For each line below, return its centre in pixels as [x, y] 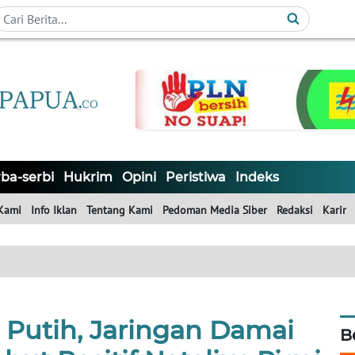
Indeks [257, 177]
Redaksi [295, 210]
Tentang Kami [120, 210]
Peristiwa [196, 177]
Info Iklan [54, 210]
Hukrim [88, 177]
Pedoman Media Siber [215, 210]
